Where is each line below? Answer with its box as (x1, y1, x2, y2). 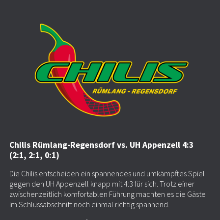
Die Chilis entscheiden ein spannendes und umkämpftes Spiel (9, 168, 205, 179)
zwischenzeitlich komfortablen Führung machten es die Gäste (9, 189, 206, 199)
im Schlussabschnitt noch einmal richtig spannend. (9, 199, 169, 210)
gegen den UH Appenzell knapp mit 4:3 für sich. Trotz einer (9, 179, 194, 189)
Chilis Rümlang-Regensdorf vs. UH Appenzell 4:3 (9, 139, 193, 151)
